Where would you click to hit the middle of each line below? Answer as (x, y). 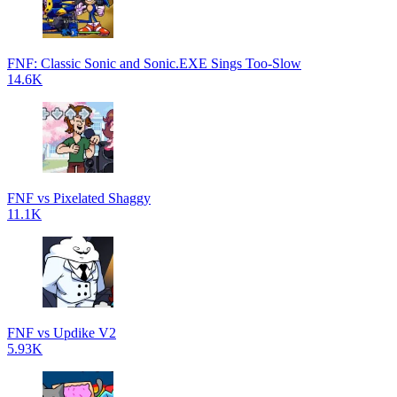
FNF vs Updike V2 (62, 333)
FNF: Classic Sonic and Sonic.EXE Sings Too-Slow (154, 63)
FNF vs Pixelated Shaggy (79, 198)
